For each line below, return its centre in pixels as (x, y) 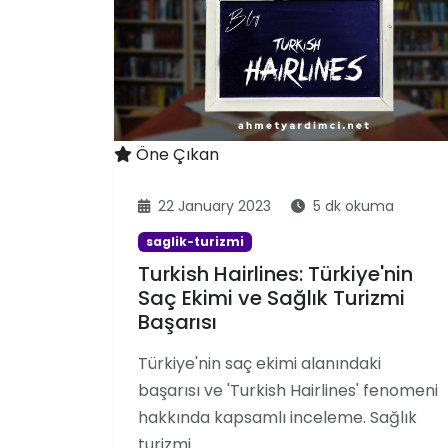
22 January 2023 (214, 206)
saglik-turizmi (194, 242)
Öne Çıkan (177, 155)
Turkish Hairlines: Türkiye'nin (275, 274)
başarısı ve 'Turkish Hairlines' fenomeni (288, 391)
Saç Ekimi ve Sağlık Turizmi (271, 298)
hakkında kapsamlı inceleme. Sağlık (277, 418)
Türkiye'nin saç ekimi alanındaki (259, 364)
